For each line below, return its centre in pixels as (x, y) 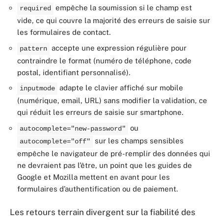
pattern (33, 49)
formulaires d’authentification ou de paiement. (97, 189)
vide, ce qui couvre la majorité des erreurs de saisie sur (114, 20)
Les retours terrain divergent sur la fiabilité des (103, 212)
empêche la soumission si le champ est (123, 8)
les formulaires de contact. (64, 32)
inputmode (37, 89)
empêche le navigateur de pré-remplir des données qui (114, 153)
